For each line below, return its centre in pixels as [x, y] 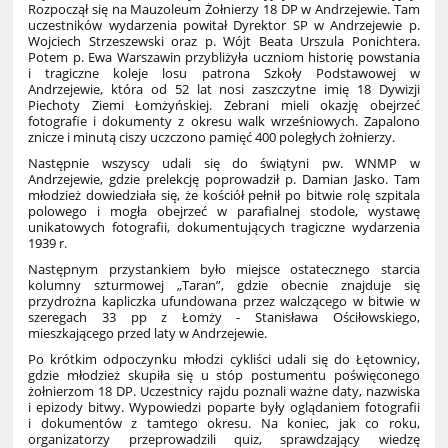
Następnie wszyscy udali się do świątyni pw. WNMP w [224, 162]
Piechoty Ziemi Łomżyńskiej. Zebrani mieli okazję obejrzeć [224, 104]
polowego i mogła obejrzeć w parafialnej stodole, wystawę [224, 210]
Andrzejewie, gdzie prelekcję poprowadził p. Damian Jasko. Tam [224, 178]
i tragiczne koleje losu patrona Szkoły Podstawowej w [224, 72]
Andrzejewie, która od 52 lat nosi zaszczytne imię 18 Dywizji [224, 88]
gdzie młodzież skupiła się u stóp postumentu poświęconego [224, 374]
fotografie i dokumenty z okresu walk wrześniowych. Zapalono [224, 120]
